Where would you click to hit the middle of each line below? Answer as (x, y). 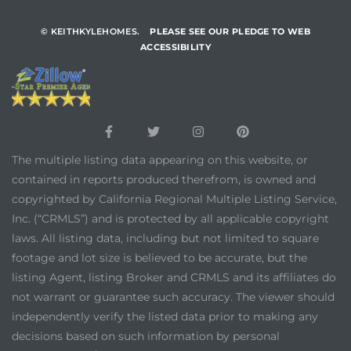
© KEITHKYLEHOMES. (90, 31)
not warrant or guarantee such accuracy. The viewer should (173, 297)
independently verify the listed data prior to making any (165, 317)
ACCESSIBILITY (175, 47)
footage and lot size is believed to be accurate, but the (159, 258)
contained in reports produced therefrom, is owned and (164, 180)
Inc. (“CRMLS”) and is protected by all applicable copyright (170, 219)
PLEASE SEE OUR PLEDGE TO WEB (230, 31)
